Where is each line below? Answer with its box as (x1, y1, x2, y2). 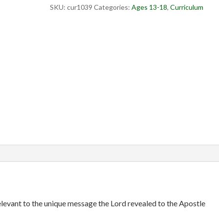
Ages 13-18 (131, 3, 167, 11)
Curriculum (170, 3, 203, 11)
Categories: (93, 3, 131, 11)
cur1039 (66, 3, 92, 11)
